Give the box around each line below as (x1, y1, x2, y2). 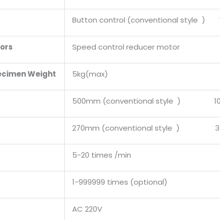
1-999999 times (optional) (72, 177, 169, 187)
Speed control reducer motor (72, 42, 180, 52)
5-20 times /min (72, 150, 131, 160)
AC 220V (72, 204, 102, 214)
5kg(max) (72, 69, 108, 79)
